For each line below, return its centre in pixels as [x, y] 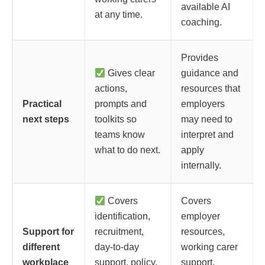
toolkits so [116, 119]
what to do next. [127, 150]
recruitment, [119, 232]
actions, [111, 88]
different [41, 247]
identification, [122, 216]
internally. [201, 165]
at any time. [119, 14]
